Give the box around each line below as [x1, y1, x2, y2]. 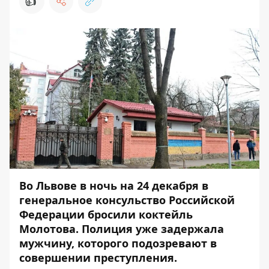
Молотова [19, 222, 76, 236]
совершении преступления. [19, 250, 177, 265]
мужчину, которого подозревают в [19, 236, 217, 250]
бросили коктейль [88, 207, 193, 222]
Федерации [19, 207, 88, 222]
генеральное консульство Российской [19, 193, 235, 207]
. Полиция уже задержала [76, 222, 224, 236]
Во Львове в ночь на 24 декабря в [19, 178, 208, 193]
